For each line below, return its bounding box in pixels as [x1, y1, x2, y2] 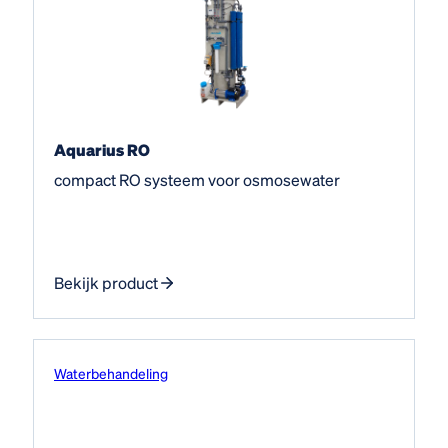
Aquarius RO [54, 138, 150, 160]
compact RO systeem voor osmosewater [54, 168, 340, 190]
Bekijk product [54, 271, 158, 293]
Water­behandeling [54, 363, 168, 382]
